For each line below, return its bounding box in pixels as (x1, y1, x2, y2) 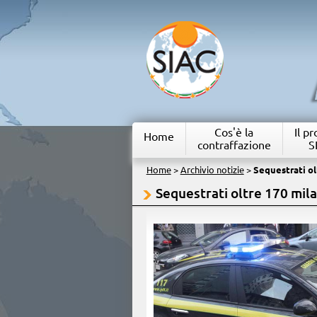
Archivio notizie (180, 165, 244, 175)
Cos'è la (214, 126, 254, 139)
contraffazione (197, 139, 271, 151)
